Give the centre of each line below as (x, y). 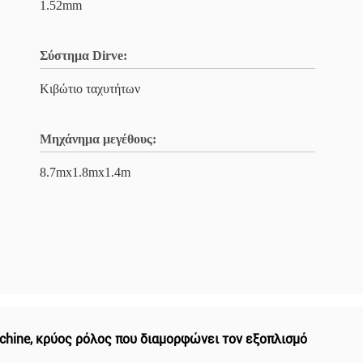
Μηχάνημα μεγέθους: (98, 139)
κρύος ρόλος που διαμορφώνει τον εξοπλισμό (171, 339)
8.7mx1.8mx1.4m (85, 172)
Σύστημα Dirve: (83, 56)
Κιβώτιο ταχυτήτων (90, 89)
